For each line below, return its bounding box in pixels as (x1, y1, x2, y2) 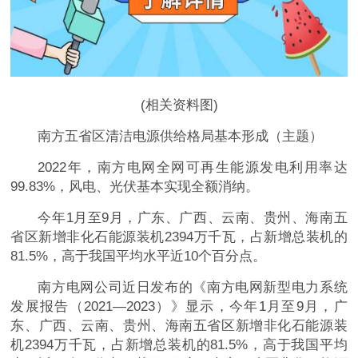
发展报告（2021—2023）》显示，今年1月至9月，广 (10, 299, 348, 315)
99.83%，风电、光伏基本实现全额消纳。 (10, 179, 260, 195)
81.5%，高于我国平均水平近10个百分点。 (10, 249, 267, 265)
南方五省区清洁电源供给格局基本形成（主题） (38, 129, 324, 145)
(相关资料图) (140, 97, 218, 113)
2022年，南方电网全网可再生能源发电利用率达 (38, 160, 348, 176)
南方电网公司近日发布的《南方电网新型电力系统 (38, 280, 348, 296)
